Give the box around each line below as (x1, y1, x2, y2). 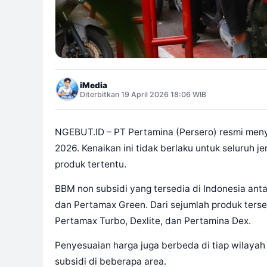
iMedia (80, 80, 107, 90)
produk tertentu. (55, 159, 126, 170)
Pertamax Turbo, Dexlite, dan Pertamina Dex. (55, 215, 251, 227)
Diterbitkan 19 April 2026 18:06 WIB (80, 89, 206, 99)
